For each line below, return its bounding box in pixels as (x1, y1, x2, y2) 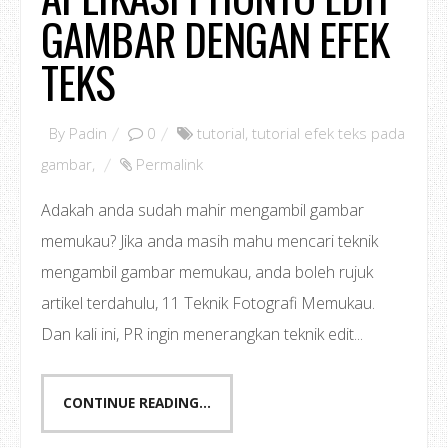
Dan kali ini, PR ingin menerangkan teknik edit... (41, 323, 363, 345)
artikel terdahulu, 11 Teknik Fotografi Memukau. (41, 292, 375, 314)
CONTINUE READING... (63, 394, 211, 412)
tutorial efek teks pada (252, 123, 405, 143)
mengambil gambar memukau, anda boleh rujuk (41, 261, 373, 283)
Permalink (136, 154, 203, 174)
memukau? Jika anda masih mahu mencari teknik (41, 230, 378, 252)
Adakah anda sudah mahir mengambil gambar (41, 199, 364, 221)
